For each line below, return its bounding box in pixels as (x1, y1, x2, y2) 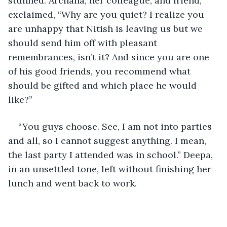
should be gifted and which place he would (8, 79, 199, 91)
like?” (8, 93, 32, 105)
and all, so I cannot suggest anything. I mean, (8, 134, 209, 146)
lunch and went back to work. (8, 177, 139, 189)
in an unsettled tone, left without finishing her (8, 163, 214, 175)
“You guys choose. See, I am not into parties (18, 120, 214, 132)
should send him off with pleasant (8, 36, 160, 49)
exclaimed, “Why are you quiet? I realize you (8, 8, 207, 20)
